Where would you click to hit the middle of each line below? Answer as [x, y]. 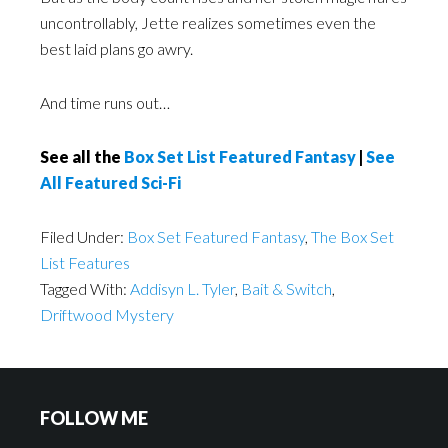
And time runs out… [105, 102]
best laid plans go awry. [116, 48]
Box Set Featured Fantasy [216, 236]
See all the [82, 156]
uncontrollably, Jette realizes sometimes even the [208, 22]
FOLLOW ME [94, 418]
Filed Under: [83, 236]
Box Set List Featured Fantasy [240, 156]
